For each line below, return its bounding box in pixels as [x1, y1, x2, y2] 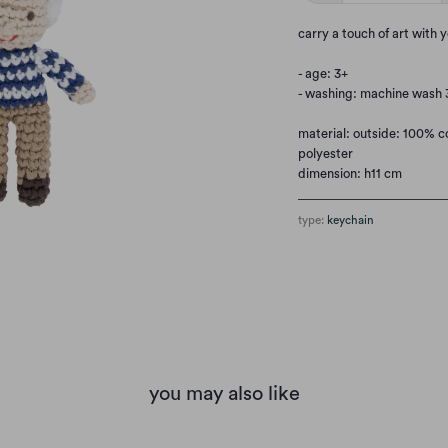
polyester [297, 147, 353, 161]
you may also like [148, 383, 300, 404]
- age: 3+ [297, 67, 348, 81]
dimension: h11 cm [297, 167, 402, 181]
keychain [326, 215, 374, 227]
